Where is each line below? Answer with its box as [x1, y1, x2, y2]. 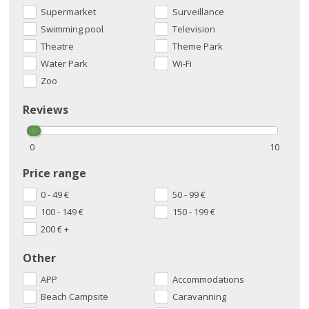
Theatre [41, 40, 74, 53]
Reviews [23, 102, 69, 118]
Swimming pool [41, 23, 104, 36]
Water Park [41, 57, 88, 70]
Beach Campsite [41, 290, 109, 303]
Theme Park [172, 40, 223, 53]
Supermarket [41, 6, 97, 19]
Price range [23, 166, 87, 181]
